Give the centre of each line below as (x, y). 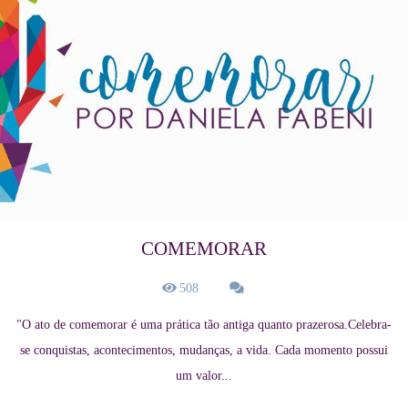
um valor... (204, 376)
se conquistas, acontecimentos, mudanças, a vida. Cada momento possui (204, 351)
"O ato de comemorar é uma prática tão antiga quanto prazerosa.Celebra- (204, 325)
